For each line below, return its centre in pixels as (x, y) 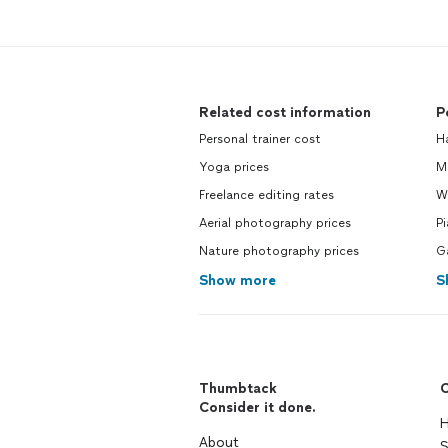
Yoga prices (234, 167)
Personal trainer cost (260, 139)
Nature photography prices (279, 251)
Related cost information (285, 112)
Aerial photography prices (275, 223)
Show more (237, 280)
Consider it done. (257, 407)
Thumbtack (238, 388)
